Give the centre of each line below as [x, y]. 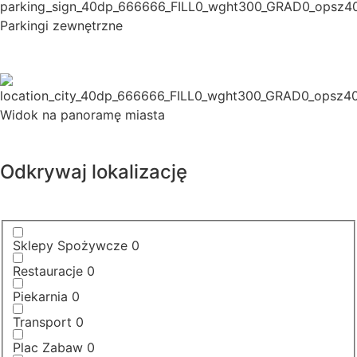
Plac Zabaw [48, 347]
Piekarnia [40, 296]
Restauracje [48, 271]
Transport [42, 322]
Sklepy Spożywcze [70, 245]
